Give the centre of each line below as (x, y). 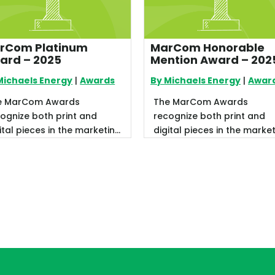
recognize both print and (209, 116)
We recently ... (184, 158)
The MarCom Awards (201, 102)
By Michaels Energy (196, 80)
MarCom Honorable (207, 47)
